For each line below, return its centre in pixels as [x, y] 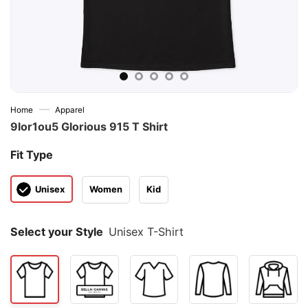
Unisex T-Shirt [146, 232]
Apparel [70, 110]
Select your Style [57, 232]
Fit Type [32, 155]
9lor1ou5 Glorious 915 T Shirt [89, 126]
